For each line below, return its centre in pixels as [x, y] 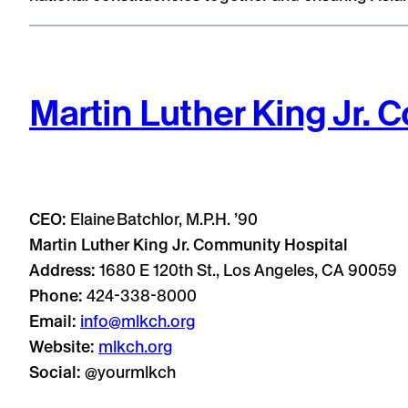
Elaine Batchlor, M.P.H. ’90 [164, 219]
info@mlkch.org [138, 321]
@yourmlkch [128, 372]
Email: [53, 321]
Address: [62, 270]
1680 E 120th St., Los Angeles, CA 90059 [246, 270]
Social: [55, 372]
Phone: [56, 296]
